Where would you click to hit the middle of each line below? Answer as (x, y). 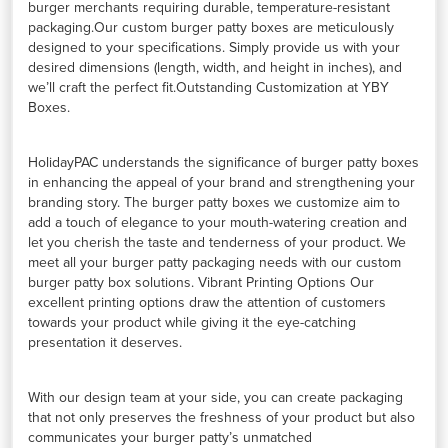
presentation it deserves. (105, 343)
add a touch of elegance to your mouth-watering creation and (218, 223)
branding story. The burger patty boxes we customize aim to (214, 203)
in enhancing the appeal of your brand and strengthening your (222, 183)
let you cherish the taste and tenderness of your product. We (217, 243)
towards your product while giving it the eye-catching (192, 323)
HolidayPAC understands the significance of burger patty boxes (224, 163)
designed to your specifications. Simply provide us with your (214, 48)
